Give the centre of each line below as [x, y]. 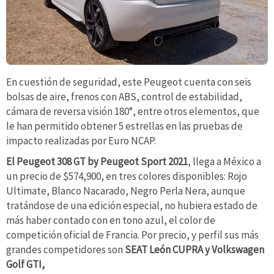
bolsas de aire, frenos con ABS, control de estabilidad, [124, 97]
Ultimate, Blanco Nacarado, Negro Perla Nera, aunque [126, 191]
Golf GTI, [25, 264]
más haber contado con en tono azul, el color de [111, 220]
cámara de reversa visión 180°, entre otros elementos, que [133, 112]
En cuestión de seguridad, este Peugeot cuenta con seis [129, 82]
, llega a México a [224, 161]
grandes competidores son [65, 249]
